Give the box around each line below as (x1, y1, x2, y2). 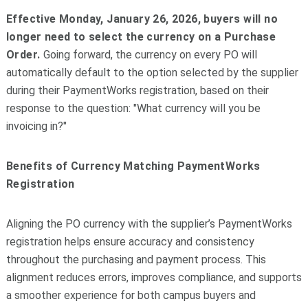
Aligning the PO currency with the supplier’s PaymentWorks (5, 217, 292, 231)
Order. (5, 48, 43, 62)
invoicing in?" (5, 120, 67, 133)
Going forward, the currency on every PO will (43, 48, 257, 62)
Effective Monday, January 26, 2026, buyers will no (5, 12, 278, 26)
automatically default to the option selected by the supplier (5, 66, 298, 80)
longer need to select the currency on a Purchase (5, 30, 276, 44)
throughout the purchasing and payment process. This (5, 253, 266, 267)
